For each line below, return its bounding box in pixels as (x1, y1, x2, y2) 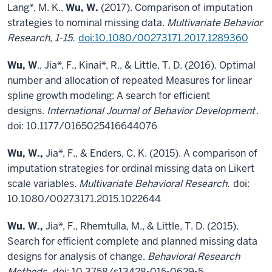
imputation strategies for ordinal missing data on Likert (7, 162, 254, 175)
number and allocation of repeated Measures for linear (7, 74, 252, 87)
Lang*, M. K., (7, 1, 66, 14)
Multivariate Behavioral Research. (79, 177, 229, 190)
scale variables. (7, 177, 79, 190)
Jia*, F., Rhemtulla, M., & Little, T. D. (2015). (46, 220, 239, 233)
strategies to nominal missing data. (7, 16, 167, 29)
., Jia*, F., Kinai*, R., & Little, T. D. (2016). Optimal (37, 59, 256, 72)
